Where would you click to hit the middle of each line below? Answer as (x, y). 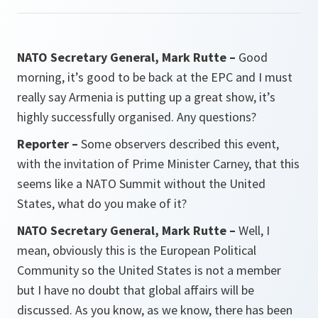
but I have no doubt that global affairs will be (136, 290)
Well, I (253, 230)
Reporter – (48, 144)
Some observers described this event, (179, 144)
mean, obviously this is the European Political (137, 250)
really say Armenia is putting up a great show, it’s (146, 97)
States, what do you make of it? (102, 203)
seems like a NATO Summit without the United (141, 183)
